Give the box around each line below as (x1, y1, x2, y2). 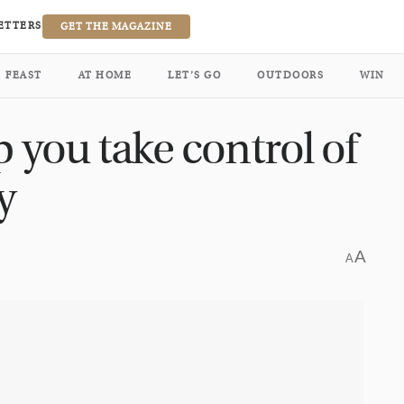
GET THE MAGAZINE (60, 21, 172, 32)
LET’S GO (168, 69, 221, 81)
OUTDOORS (257, 69, 324, 81)
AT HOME (78, 69, 132, 81)
